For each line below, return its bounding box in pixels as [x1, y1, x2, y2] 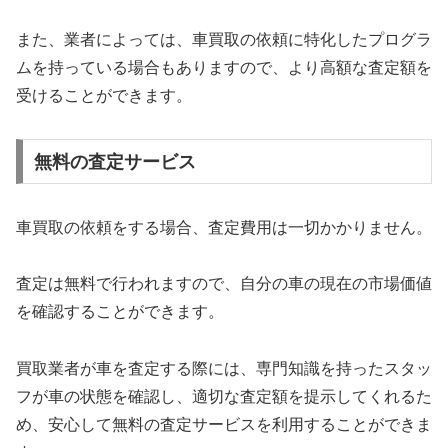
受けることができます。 [16, 87, 192, 105]
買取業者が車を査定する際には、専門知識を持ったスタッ [16, 360, 432, 378]
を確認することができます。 [16, 303, 224, 321]
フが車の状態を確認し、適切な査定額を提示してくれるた [16, 388, 432, 406]
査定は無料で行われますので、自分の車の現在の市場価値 [16, 275, 432, 293]
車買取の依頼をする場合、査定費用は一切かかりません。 [16, 218, 432, 236]
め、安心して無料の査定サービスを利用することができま [16, 416, 432, 434]
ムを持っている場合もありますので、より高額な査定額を [16, 59, 432, 77]
